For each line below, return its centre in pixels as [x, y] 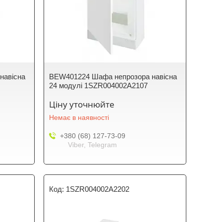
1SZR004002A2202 [98, 189]
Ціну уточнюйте [82, 104]
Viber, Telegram [93, 145]
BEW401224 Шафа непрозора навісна [113, 77]
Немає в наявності [79, 117]
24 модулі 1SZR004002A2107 [99, 85]
